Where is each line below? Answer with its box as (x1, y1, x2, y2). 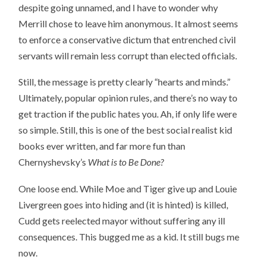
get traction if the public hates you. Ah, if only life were (18, 108, 237, 120)
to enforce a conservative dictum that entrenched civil (18, 33, 236, 45)
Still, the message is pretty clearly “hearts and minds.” (18, 76, 231, 88)
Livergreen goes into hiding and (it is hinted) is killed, (18, 198, 229, 210)
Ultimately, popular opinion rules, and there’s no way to (18, 92, 238, 104)
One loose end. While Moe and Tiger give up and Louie (18, 182, 237, 194)
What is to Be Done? (88, 156, 164, 168)
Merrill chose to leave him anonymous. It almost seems (18, 17, 239, 29)
